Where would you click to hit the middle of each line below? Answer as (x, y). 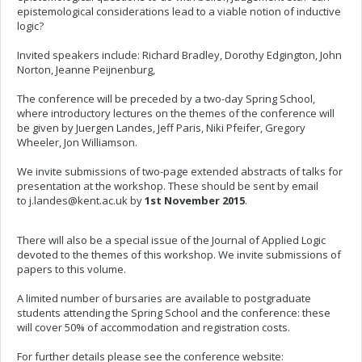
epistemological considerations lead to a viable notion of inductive (179, 11)
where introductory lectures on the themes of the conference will (176, 113)
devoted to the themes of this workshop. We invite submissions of (179, 255)
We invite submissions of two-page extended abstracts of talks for (180, 171)
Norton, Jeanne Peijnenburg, (86, 69)
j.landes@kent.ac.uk (78, 200)
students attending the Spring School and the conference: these (174, 313)
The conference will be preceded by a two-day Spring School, (166, 99)
